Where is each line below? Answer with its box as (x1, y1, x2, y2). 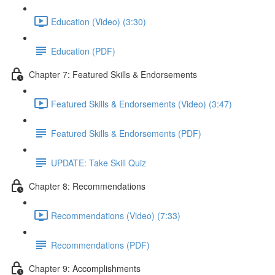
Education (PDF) (51, 44, 115, 57)
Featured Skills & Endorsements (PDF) (51, 126, 201, 139)
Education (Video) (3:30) (51, 15, 146, 28)
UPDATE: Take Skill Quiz (51, 156, 146, 169)
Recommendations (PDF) (51, 238, 150, 251)
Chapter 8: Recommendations (29, 179, 145, 192)
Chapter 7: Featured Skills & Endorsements (29, 68, 197, 80)
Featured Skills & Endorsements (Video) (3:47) (51, 97, 232, 110)
